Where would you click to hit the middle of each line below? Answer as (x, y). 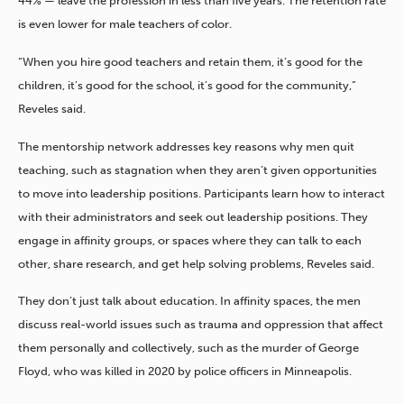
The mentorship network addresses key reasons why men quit (186, 146)
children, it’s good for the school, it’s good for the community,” (187, 86)
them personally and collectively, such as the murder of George (188, 348)
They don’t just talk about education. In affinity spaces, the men (189, 301)
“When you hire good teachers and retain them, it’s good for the (190, 62)
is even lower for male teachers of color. (125, 24)
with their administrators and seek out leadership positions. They (193, 216)
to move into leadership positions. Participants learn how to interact (202, 193)
